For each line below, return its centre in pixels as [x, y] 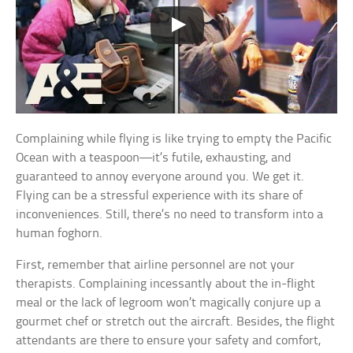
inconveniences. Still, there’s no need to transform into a [170, 214]
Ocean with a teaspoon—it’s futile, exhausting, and [154, 158]
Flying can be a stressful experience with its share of [160, 195]
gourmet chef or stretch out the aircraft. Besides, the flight [176, 321]
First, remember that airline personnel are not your [156, 265]
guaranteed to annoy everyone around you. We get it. [160, 176]
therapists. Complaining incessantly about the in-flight [166, 284]
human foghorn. [59, 233]
